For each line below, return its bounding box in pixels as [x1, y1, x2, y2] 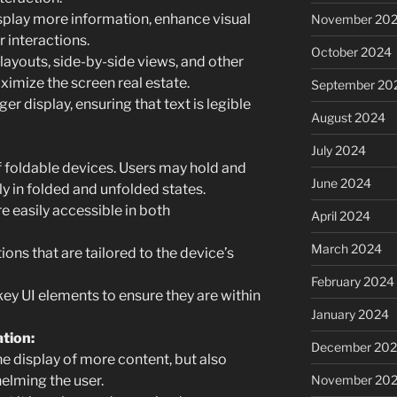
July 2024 [310, 142, 366, 158]
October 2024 [310, 43, 392, 59]
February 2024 [310, 273, 394, 289]
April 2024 [310, 207, 370, 223]
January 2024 [310, 306, 389, 322]
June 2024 [310, 175, 371, 191]
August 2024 [310, 109, 385, 125]
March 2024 [310, 240, 382, 256]
